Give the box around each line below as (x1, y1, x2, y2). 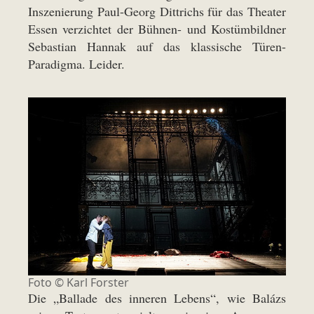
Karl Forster (67, 275, 129, 291)
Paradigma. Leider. (28, 55, 125, 72)
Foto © (28, 275, 67, 291)
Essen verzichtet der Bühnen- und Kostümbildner (28, 20, 286, 37)
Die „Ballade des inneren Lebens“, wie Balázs (28, 289, 286, 307)
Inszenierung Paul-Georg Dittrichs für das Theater (28, 2, 286, 20)
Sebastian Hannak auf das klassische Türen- (28, 37, 286, 55)
